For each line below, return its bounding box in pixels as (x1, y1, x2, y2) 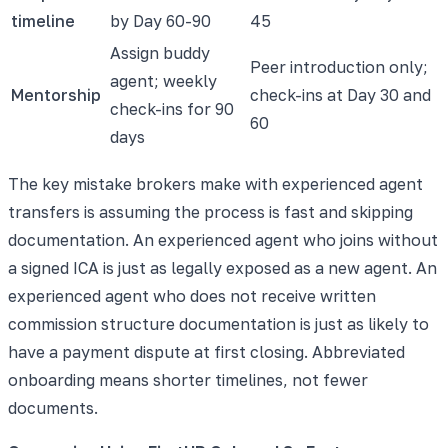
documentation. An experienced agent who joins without (8, 229, 438, 250)
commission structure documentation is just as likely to (8, 313, 429, 334)
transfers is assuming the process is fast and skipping (8, 201, 413, 222)
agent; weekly (110, 70, 217, 91)
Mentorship (11, 84, 101, 105)
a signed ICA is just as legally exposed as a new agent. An (8, 257, 437, 278)
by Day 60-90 (110, 10, 211, 31)
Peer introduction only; (250, 56, 428, 77)
